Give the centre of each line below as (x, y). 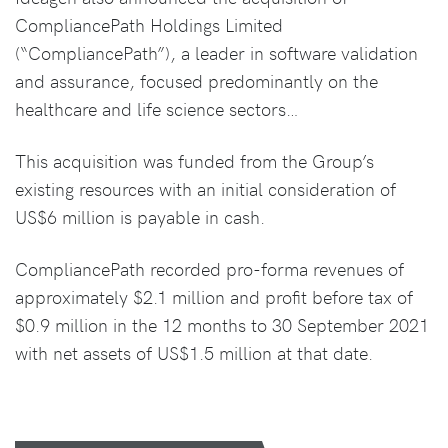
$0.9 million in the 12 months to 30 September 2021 (222, 325)
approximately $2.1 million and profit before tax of (214, 297)
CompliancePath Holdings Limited (149, 25)
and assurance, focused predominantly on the (196, 81)
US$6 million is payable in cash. (140, 217)
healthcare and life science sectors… (157, 109)
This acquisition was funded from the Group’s (194, 161)
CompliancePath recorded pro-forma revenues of (209, 269)
